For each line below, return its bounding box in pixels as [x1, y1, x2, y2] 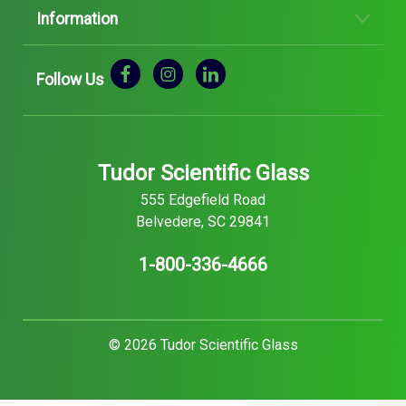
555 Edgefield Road [140, 190, 266, 208]
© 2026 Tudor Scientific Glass [108, 335, 298, 353]
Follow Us [36, 71, 104, 90]
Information [36, 9, 118, 28]
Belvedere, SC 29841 [136, 212, 270, 230]
